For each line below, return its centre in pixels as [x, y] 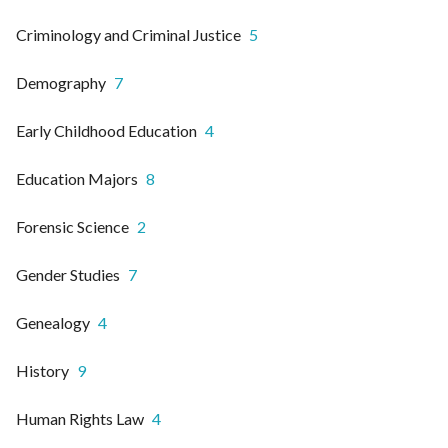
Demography [61, 82]
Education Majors [77, 178]
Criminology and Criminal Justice [128, 34]
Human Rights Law [80, 418]
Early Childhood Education [106, 130]
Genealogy [53, 322]
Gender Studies [68, 274]
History [42, 370]
